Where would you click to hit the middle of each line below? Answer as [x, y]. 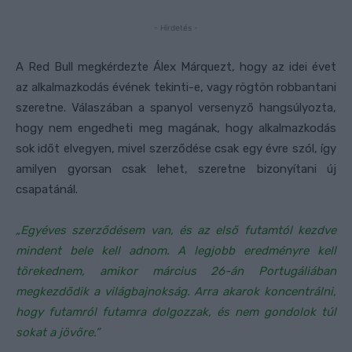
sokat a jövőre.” [58, 333]
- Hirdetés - [176, 28]
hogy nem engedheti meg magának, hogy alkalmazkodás [176, 128]
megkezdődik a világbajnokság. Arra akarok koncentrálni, [176, 292]
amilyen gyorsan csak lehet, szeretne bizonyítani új [176, 169]
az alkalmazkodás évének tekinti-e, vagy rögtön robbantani [176, 88]
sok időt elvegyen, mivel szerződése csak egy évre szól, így [176, 149]
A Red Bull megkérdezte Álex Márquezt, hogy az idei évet [176, 67]
